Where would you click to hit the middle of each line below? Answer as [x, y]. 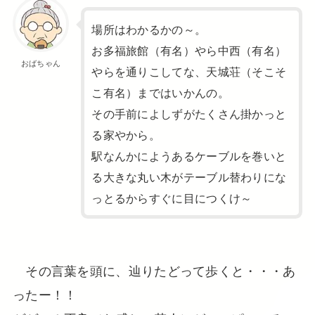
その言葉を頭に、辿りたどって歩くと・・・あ [154, 270]
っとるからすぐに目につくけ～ [172, 197]
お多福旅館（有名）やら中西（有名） [189, 50]
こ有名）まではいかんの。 [160, 92]
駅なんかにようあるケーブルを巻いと [189, 155]
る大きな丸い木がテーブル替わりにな [189, 176]
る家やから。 [126, 134]
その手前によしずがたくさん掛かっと [189, 113]
